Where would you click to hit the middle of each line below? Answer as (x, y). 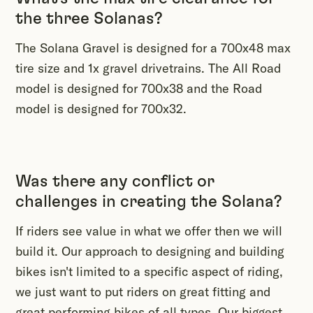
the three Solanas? (89, 19)
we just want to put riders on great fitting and (143, 292)
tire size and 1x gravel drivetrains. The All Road (148, 68)
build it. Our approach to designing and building (150, 252)
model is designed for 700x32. (101, 109)
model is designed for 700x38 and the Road (139, 89)
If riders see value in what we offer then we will (149, 231)
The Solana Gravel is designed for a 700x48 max (153, 48)
